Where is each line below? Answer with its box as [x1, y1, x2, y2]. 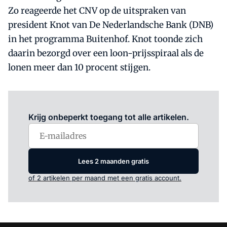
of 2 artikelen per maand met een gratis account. [28, 174, 181, 182]
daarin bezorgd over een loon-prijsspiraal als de [8, 48, 204, 59]
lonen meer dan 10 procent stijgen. [8, 62, 150, 73]
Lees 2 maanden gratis [78, 157, 149, 165]
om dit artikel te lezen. [87, 99, 159, 107]
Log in [68, 99, 88, 107]
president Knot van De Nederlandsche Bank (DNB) [8, 19, 213, 30]
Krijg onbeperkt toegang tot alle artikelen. [28, 112, 189, 122]
